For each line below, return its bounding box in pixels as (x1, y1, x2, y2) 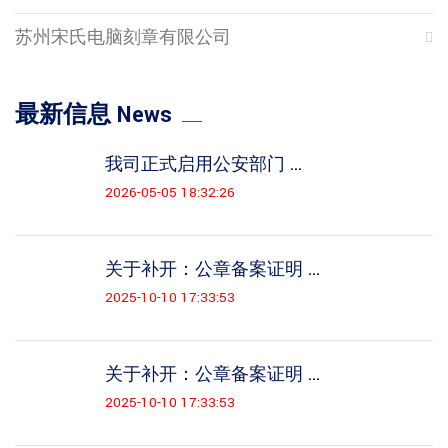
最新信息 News (15, 99, 172, 131)
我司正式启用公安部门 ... (105, 153, 302, 176)
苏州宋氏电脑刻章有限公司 (15, 26, 231, 49)
